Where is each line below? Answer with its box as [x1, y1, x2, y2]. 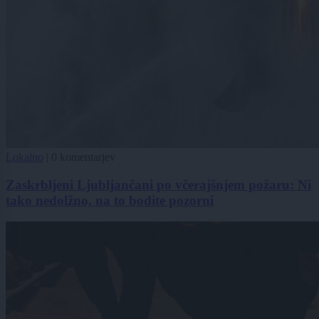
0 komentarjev [51, 150, 115, 163]
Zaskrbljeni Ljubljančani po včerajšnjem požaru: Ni [6, 177, 311, 192]
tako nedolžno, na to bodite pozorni [6, 192, 214, 208]
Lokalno [6, 150, 43, 163]
